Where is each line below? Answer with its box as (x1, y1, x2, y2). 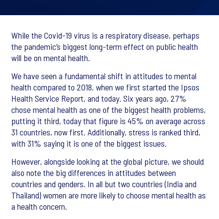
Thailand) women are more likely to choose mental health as (11, 190, 206, 200)
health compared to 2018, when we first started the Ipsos (11, 82, 199, 92)
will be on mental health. (11, 52, 92, 63)
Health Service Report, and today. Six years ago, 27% (11, 93, 187, 104)
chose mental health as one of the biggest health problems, (11, 104, 206, 115)
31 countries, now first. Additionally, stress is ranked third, (11, 127, 200, 137)
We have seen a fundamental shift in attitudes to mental (11, 70, 197, 81)
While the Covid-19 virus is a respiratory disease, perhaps (11, 30, 199, 41)
